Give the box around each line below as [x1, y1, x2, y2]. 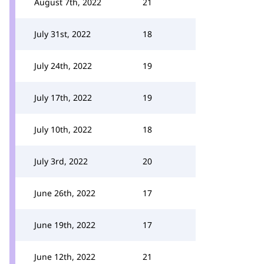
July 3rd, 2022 [34, 156, 88, 167]
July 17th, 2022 [34, 92, 92, 103]
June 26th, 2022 [34, 187, 95, 199]
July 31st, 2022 [34, 28, 91, 39]
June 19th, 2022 [34, 219, 95, 230]
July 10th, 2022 [34, 124, 92, 135]
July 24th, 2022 [34, 60, 92, 71]
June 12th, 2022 [34, 251, 95, 262]
